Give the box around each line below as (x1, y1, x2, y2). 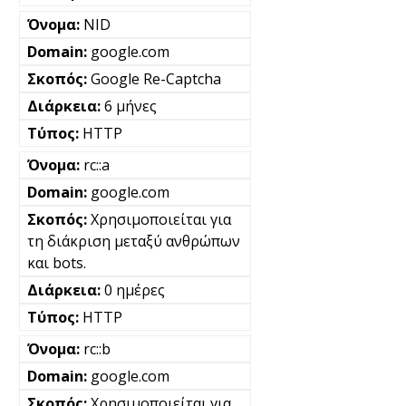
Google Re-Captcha (91, 68, 221, 89)
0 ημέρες (104, 279, 165, 300)
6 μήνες (104, 95, 157, 116)
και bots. (27, 252, 86, 273)
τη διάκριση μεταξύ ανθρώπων (27, 230, 240, 251)
